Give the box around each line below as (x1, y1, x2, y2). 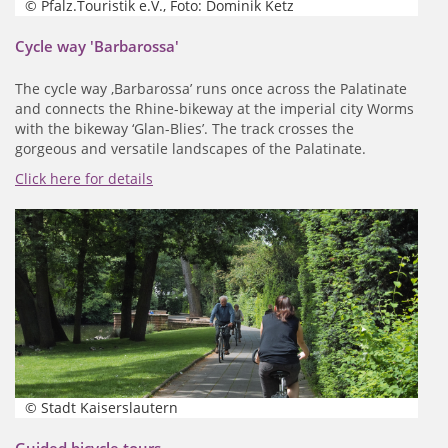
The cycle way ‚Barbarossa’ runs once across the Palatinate (15, 78, 407, 98)
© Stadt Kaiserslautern (25, 397, 178, 417)
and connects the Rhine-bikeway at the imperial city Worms (15, 98, 414, 118)
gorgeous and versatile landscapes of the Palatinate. (15, 138, 366, 158)
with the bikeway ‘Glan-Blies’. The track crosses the (15, 118, 354, 138)
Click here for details (15, 168, 153, 188)
